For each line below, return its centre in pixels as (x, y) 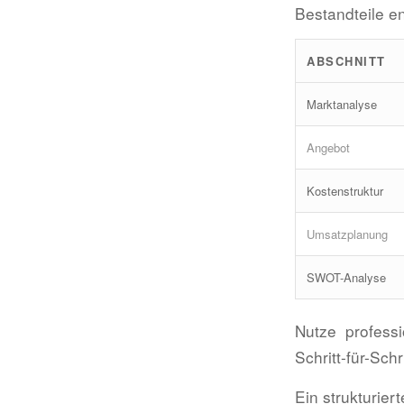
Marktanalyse (342, 105)
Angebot (328, 148)
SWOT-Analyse (346, 278)
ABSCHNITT (346, 61)
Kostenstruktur (345, 191)
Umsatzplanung (347, 234)
